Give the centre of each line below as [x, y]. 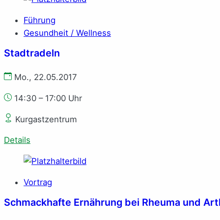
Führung [40, 20]
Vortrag [38, 182]
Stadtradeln [32, 53]
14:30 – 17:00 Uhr [48, 98]
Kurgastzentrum [45, 119]
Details [17, 140]
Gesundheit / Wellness [67, 33]
